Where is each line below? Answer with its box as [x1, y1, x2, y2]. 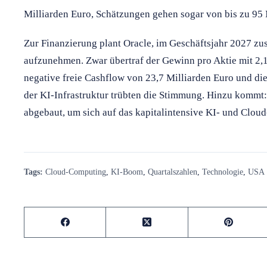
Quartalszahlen [148, 166, 197, 176]
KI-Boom [111, 166, 143, 176]
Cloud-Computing [45, 166, 106, 176]
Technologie [202, 166, 243, 176]
